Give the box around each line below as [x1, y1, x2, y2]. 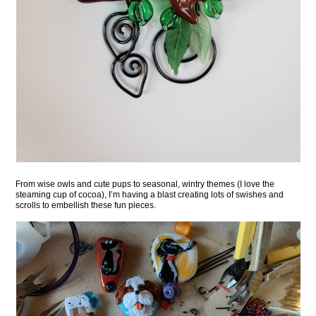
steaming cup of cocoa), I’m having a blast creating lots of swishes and [16, 190, 284, 200]
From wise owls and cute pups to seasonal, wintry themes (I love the [16, 179, 275, 190]
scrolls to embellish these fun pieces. [16, 200, 157, 211]
